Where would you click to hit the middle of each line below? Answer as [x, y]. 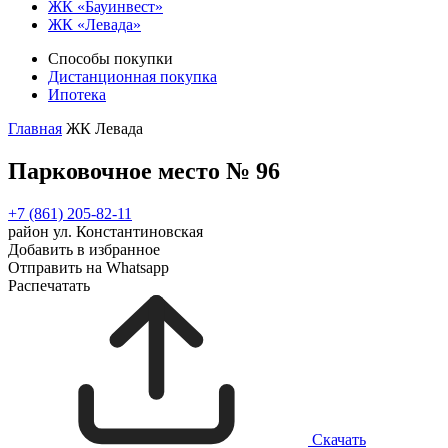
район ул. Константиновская [105, 231]
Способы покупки [110, 58]
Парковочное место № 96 [144, 170]
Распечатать [49, 285]
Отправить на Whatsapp [88, 267]
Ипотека [77, 94]
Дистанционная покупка [132, 76]
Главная [35, 128]
